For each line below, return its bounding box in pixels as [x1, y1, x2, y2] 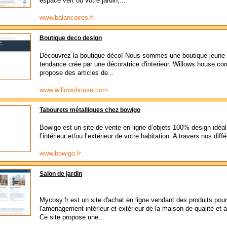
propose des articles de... [40, 69, 114, 77]
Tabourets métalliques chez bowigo [40, 107, 140, 113]
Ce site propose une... [40, 213, 104, 221]
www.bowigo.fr [40, 149, 81, 157]
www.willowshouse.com [40, 86, 108, 94]
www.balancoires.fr [40, 14, 94, 21]
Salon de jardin [40, 171, 82, 177]
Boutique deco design [40, 35, 102, 41]
